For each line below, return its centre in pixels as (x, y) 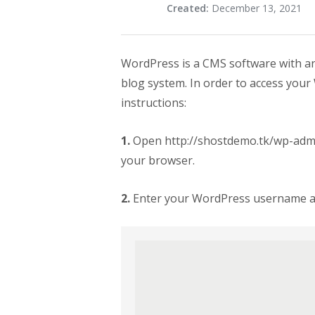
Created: (189, 8)
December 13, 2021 (257, 8)
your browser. (158, 160)
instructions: (154, 103)
